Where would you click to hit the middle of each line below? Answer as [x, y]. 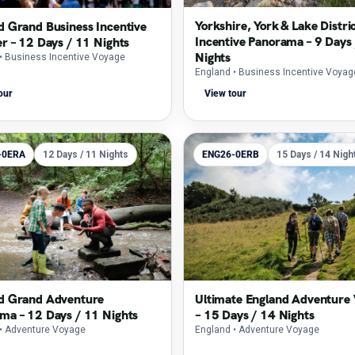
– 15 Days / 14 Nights [255, 315]
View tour [225, 94]
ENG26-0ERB [231, 155]
